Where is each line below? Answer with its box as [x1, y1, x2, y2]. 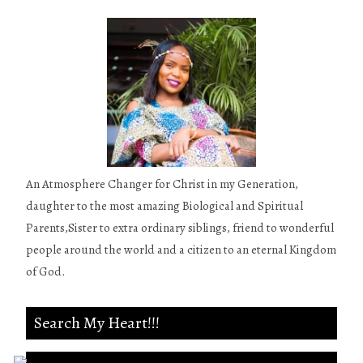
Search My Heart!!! [34, 312, 160, 334]
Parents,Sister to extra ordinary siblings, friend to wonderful [26, 220, 335, 236]
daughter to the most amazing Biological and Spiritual [26, 198, 304, 214]
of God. [26, 263, 66, 280]
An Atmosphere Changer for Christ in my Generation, [26, 176, 299, 192]
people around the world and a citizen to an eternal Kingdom [26, 241, 337, 258]
